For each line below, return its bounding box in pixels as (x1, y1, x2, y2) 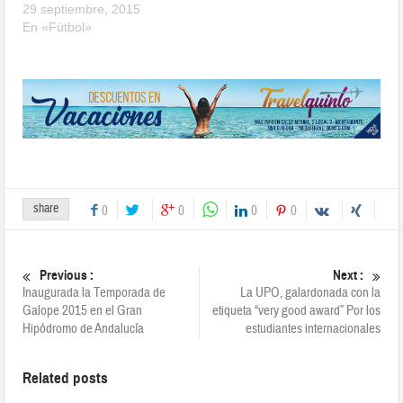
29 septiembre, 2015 (22, 2, 141, 17)
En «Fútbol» (22, 20, 93, 35)
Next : (332, 266, 363, 283)
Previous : (40, 266, 94, 283)
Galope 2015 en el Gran (22, 301, 143, 319)
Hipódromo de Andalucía (22, 319, 145, 337)
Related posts (22, 368, 109, 388)
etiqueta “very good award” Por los (211, 301, 381, 319)
